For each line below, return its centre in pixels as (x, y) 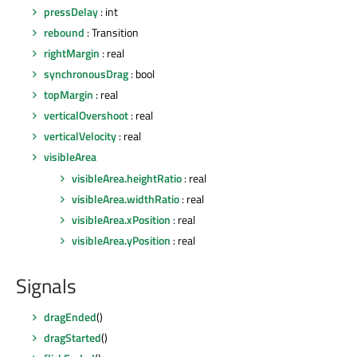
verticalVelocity (80, 136)
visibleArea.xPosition (121, 219)
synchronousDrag (86, 74)
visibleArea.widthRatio (126, 198)
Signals (46, 286)
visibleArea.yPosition (121, 240)
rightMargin (72, 53)
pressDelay (71, 11)
